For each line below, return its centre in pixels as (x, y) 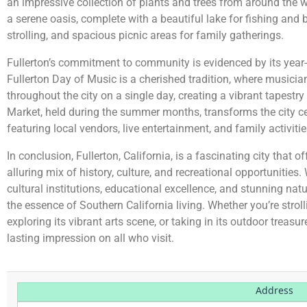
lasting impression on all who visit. (90, 238)
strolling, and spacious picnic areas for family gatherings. (145, 36)
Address (274, 291)
